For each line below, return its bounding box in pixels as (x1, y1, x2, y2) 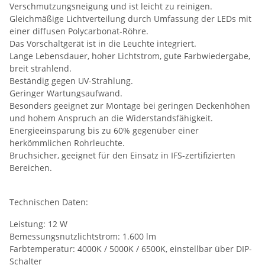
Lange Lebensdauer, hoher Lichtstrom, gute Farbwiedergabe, (9, 50, 250, 62)
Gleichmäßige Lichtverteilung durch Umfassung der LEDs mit (9, 13, 251, 25)
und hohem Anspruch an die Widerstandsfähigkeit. (9, 112, 213, 124)
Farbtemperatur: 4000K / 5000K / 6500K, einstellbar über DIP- (9, 243, 252, 255)
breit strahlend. (9, 63, 72, 75)
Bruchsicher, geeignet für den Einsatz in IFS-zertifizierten (9, 150, 235, 161)
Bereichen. (9, 162, 52, 174)
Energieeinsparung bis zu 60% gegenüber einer (9, 125, 199, 137)
